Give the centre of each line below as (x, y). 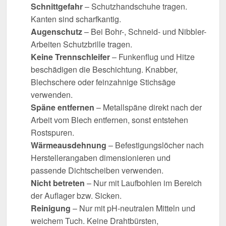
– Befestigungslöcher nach (155, 145)
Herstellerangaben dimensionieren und (101, 158)
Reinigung (51, 208)
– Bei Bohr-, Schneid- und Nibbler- (144, 32)
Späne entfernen (63, 107)
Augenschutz (56, 32)
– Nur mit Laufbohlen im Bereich (143, 183)
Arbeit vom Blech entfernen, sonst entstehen (109, 120)
